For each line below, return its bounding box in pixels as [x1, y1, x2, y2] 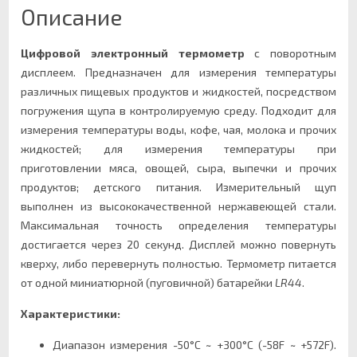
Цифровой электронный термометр [21, 45, 245, 60]
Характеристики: [21, 306, 120, 320]
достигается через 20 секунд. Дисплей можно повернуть [21, 237, 336, 251]
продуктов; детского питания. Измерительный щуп [21, 179, 336, 194]
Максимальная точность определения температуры [21, 218, 336, 232]
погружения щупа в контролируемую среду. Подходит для [21, 103, 336, 117]
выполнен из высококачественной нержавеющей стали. [21, 198, 336, 213]
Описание [21, 2, 122, 30]
